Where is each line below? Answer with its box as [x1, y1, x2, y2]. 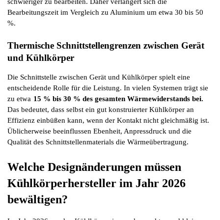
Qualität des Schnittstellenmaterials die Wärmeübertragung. [7, 137, 189, 146]
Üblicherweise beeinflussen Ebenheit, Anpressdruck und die [7, 127, 192, 135]
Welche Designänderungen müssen [7, 160, 181, 173]
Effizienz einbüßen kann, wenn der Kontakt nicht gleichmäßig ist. [7, 116, 209, 124]
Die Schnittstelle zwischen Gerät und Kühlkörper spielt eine [7, 73, 190, 81]
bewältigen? [7, 192, 68, 206]
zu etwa [7, 94, 31, 103]
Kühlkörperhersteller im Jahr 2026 [7, 176, 186, 190]
